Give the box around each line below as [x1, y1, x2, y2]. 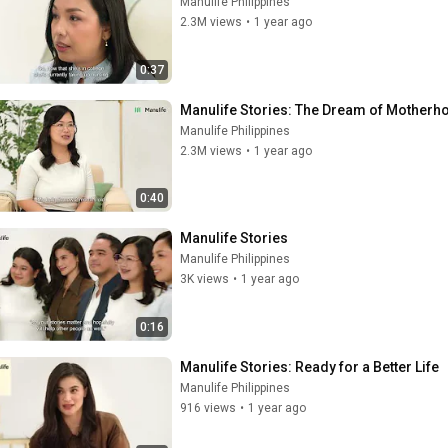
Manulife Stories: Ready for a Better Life [180, 358, 439, 375]
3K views [180, 272, 229, 286]
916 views [180, 400, 236, 415]
